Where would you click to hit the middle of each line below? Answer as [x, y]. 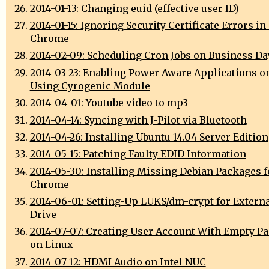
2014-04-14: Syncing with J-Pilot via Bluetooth [138, 120]
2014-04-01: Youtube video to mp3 [109, 103]
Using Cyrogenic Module [90, 86]
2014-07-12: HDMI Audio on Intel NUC [118, 261]
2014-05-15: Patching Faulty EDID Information [138, 154]
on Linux [51, 245]
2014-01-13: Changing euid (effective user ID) [134, 8]
